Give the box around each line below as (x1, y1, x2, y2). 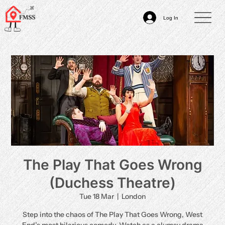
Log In (163, 15, 179, 21)
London (122, 192, 146, 201)
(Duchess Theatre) (49, 174, 176, 191)
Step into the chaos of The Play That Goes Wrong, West (23, 210, 202, 219)
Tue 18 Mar (79, 192, 114, 201)
